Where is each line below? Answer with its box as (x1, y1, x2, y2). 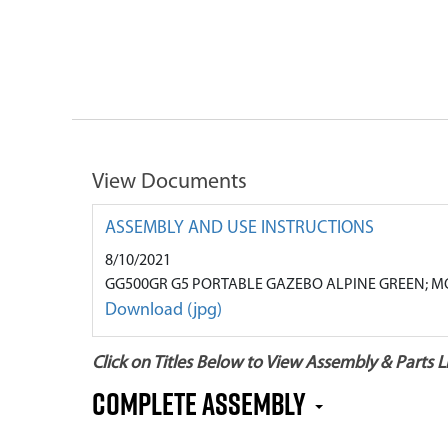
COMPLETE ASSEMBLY (92, 382, 311, 425)
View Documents (92, 171, 247, 194)
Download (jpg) (105, 301, 222, 320)
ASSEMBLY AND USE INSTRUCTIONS (105, 219, 374, 238)
